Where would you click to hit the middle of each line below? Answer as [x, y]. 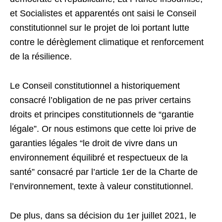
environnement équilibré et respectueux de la [99, 158]
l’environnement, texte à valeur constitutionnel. [102, 186]
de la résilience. [41, 56]
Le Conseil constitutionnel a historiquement [95, 86]
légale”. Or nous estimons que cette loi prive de [103, 129]
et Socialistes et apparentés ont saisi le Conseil [103, 13]
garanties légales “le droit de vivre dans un [94, 143]
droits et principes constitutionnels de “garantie [102, 114]
